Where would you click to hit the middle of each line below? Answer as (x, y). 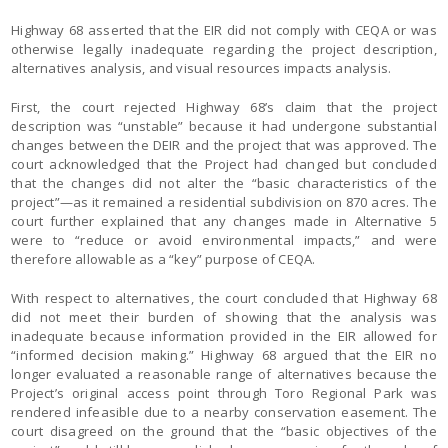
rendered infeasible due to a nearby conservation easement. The (224, 412)
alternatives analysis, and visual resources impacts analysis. (201, 68)
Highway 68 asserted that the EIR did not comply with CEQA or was (224, 30)
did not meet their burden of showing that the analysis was (224, 317)
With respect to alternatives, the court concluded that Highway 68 (224, 298)
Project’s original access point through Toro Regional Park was (224, 393)
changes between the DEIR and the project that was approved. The (224, 145)
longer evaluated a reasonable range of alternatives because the (224, 374)
